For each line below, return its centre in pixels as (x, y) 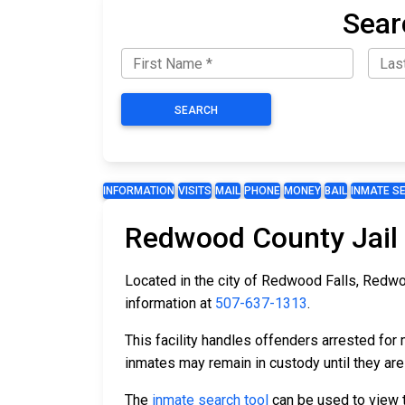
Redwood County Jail (261, 238)
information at (170, 304)
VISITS (195, 191)
